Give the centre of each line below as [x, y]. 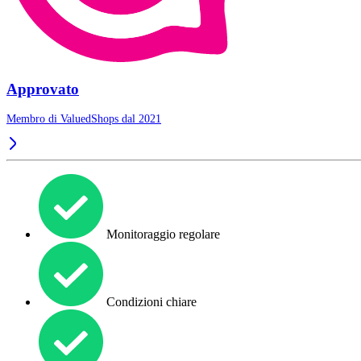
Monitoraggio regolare [162, 234]
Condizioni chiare [150, 302]
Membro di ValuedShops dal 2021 [84, 119]
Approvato [43, 89]
